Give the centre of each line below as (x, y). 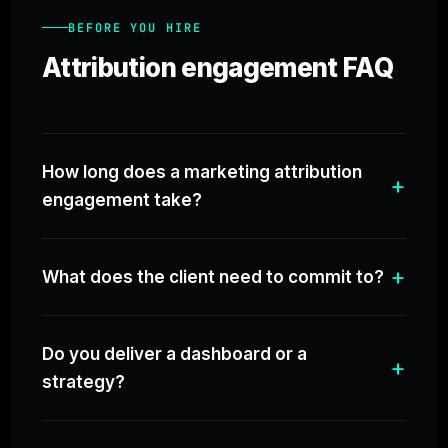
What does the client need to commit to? (213, 276)
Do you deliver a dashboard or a (174, 353)
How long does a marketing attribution (202, 171)
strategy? (83, 381)
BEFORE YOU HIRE (135, 27)
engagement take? (122, 199)
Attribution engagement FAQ (218, 67)
